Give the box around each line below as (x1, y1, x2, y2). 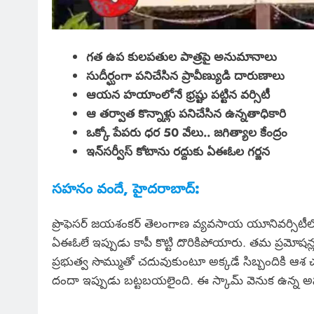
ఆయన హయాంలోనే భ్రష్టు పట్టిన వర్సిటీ (86, 86, 270, 103)
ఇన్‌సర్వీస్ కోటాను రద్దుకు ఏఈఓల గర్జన (86, 142, 270, 160)
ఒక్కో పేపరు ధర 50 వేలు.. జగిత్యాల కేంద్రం (86, 123, 287, 141)
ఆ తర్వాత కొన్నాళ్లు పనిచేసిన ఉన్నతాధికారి (86, 104, 286, 122)
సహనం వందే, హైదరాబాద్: (52, 179, 200, 199)
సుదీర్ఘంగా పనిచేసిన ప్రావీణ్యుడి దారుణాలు (86, 67, 285, 84)
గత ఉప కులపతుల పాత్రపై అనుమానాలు (86, 48, 277, 65)
